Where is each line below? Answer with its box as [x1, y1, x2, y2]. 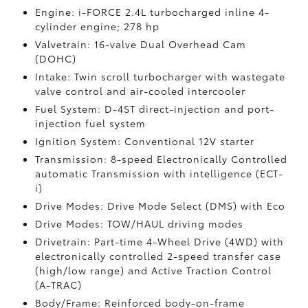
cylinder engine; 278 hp [34, 19, 159, 33]
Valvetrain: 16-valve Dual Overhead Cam [34, 37, 246, 51]
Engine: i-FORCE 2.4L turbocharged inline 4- [34, 5, 269, 19]
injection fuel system [34, 116, 146, 130]
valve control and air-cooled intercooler [34, 84, 245, 98]
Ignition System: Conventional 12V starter [34, 134, 254, 148]
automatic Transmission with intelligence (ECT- [34, 166, 283, 180]
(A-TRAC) [34, 278, 82, 291]
